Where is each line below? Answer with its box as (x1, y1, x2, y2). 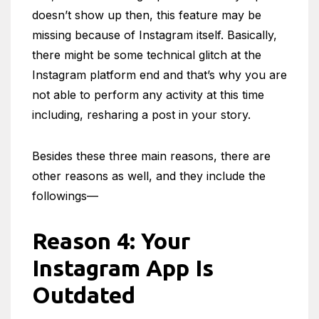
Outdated (32, 282, 135, 308)
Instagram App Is (32, 255, 214, 281)
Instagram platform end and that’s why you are (32, 68, 287, 82)
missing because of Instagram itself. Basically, (32, 28, 277, 42)
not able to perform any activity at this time (32, 88, 264, 102)
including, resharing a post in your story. (32, 108, 251, 122)
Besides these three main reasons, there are (32, 149, 271, 163)
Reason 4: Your (32, 228, 190, 253)
